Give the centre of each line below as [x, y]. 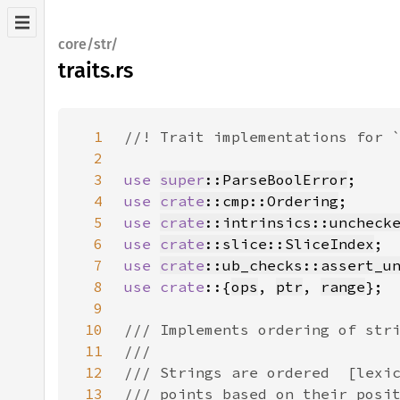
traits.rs [96, 71]
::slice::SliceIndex [289, 244]
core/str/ [88, 44]
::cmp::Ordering [271, 201]
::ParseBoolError [276, 179]
